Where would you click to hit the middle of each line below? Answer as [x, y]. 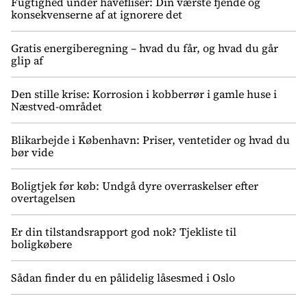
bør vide [32, 152]
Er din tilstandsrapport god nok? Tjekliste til [124, 231]
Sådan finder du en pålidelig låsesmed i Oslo [123, 277]
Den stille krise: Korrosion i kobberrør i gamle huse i [144, 94]
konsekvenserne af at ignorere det [97, 14]
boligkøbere [41, 244]
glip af [27, 60]
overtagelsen [43, 198]
